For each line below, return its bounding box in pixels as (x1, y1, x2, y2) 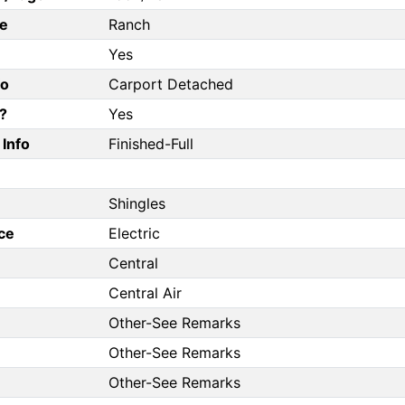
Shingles (108, 194, 165, 213)
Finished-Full (108, 135, 193, 154)
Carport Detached (108, 75, 233, 94)
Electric (108, 224, 160, 243)
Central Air (108, 284, 182, 303)
